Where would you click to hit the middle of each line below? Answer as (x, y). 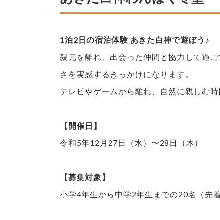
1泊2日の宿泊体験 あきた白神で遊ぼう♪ (135, 39)
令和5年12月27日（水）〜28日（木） (131, 142)
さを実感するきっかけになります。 (127, 74)
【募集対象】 (85, 177)
